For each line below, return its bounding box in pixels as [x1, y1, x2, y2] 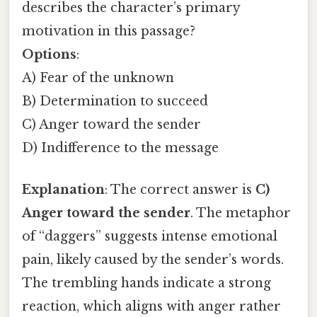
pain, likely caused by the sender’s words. [22, 252, 284, 268]
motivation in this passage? [22, 23, 195, 39]
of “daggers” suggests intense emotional [22, 229, 277, 245]
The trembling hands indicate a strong [22, 275, 271, 292]
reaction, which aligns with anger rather [22, 299, 281, 315]
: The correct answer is [105, 182, 255, 198]
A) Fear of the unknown [22, 70, 174, 86]
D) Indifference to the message [22, 140, 219, 156]
